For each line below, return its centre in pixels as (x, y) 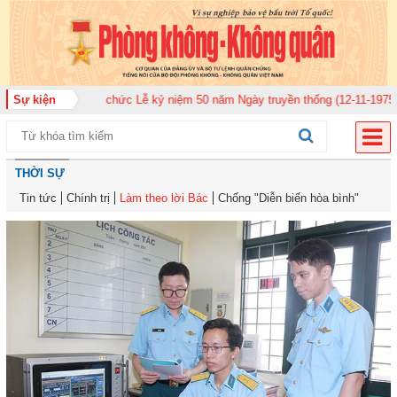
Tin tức (38, 198)
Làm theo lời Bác (164, 198)
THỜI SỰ (40, 174)
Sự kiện (31, 100)
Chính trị (88, 198)
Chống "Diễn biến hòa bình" (288, 198)
